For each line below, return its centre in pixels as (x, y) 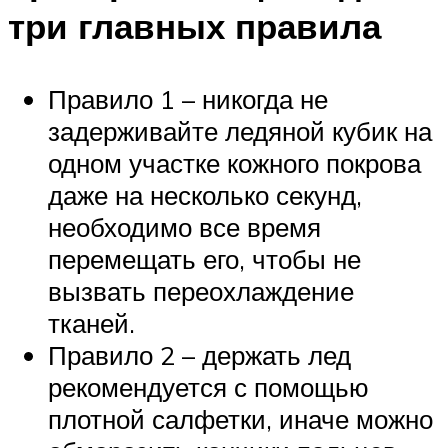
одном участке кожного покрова (234, 162)
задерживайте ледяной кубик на (240, 130)
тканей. (91, 322)
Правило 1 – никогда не (188, 98)
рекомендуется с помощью (208, 386)
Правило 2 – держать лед (199, 354)
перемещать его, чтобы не (204, 258)
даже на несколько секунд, (205, 194)
